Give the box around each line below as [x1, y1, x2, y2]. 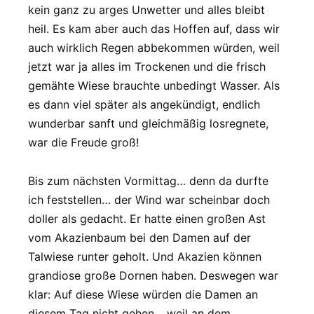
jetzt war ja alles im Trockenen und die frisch [28, 60, 266, 74]
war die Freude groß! [28, 135, 139, 150]
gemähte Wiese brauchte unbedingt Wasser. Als [28, 78, 280, 93]
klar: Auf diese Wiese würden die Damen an [28, 287, 258, 301]
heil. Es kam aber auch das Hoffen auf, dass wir [28, 22, 280, 36]
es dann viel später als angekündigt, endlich [28, 97, 260, 112]
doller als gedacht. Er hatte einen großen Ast [28, 211, 266, 226]
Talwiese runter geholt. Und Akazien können [28, 249, 261, 264]
